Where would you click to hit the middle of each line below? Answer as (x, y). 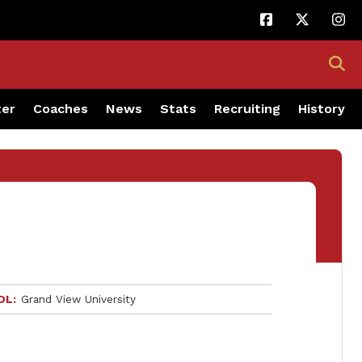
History (322, 109)
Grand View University (79, 299)
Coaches (61, 109)
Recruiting (247, 109)
